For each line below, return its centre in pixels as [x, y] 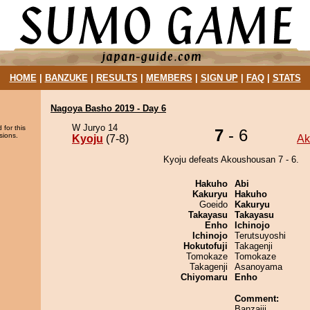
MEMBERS [169, 78]
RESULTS [117, 78]
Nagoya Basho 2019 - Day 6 [108, 108]
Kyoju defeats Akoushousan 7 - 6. [231, 159]
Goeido [213, 204]
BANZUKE [66, 78]
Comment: [257, 299]
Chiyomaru [204, 277]
